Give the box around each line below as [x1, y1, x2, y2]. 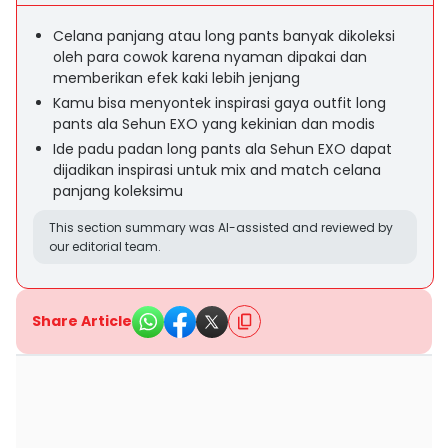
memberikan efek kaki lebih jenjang [53, 68, 300, 88]
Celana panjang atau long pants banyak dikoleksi [53, 26, 395, 46]
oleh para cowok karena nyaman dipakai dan [53, 47, 367, 67]
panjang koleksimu [53, 181, 183, 201]
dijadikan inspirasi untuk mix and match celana [53, 160, 381, 180]
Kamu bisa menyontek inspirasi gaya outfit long [53, 93, 386, 113]
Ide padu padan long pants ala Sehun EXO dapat [53, 139, 392, 159]
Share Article [32, 311, 132, 331]
